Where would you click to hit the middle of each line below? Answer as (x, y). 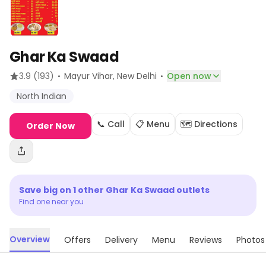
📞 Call (111, 124)
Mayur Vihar (88, 76)
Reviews (206, 240)
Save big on (46, 190)
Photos (251, 240)
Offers (77, 240)
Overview (30, 239)
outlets (192, 190)
